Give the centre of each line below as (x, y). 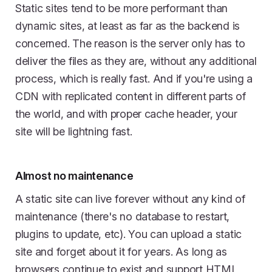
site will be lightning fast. (74, 132)
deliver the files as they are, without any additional (136, 61)
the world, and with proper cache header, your (126, 114)
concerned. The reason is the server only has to (130, 44)
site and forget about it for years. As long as (121, 252)
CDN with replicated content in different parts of (131, 97)
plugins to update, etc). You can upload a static (129, 234)
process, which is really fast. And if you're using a (134, 79)
